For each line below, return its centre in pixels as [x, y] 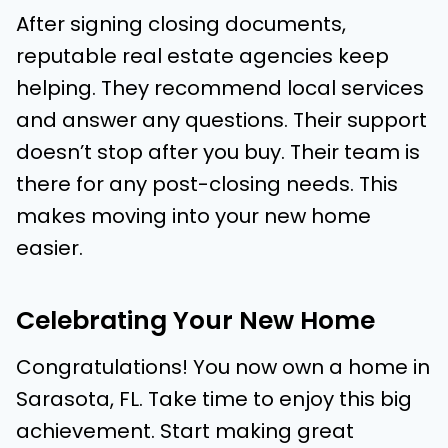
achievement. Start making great [185, 431]
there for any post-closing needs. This [207, 184]
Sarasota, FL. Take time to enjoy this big [214, 399]
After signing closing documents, [181, 24]
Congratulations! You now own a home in [223, 367]
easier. [49, 248]
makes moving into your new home [193, 216]
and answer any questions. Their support [221, 120]
